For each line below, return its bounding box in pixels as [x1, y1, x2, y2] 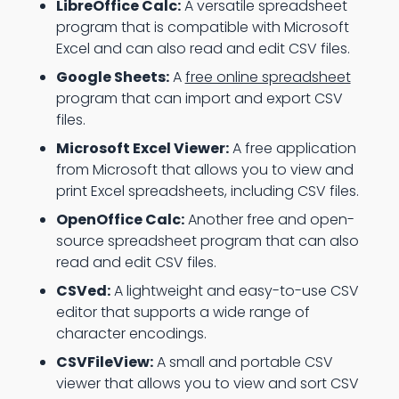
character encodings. [55, 323, 207, 344]
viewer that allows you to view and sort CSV [55, 373, 359, 394]
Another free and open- [183, 209, 354, 230]
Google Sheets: [55, 67, 169, 87]
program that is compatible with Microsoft [55, 17, 349, 37]
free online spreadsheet [184, 67, 351, 87]
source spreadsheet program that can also [55, 231, 359, 251]
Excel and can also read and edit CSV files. [55, 38, 350, 59]
